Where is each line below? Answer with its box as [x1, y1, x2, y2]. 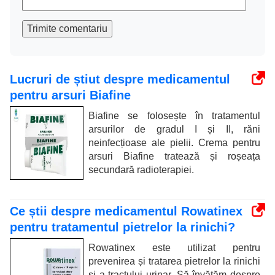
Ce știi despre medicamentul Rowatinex [10, 204, 242, 218]
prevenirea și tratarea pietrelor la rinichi [88, 255, 260, 266]
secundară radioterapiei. [88, 164, 194, 175]
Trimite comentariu [27, 23, 107, 34]
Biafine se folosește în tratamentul [88, 110, 260, 121]
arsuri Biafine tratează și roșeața [88, 150, 260, 161]
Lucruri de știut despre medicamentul [10, 72, 230, 86]
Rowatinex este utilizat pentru [88, 242, 260, 253]
